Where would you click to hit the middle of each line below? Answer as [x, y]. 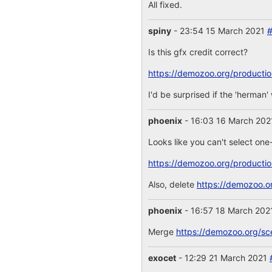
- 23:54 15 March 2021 [219, 31]
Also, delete [172, 184]
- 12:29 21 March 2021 [223, 258]
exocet [162, 258]
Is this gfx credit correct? [198, 52]
